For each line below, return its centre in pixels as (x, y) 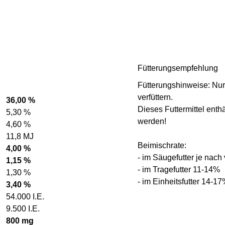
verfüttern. (155, 97)
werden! (152, 121)
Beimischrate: (162, 145)
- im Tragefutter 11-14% (179, 169)
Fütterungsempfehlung (178, 68)
